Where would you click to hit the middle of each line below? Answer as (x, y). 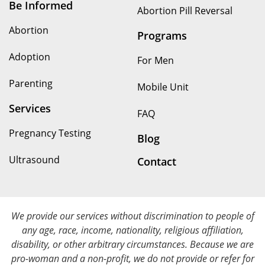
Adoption (30, 56)
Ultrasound (34, 159)
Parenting (31, 83)
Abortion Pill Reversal (185, 10)
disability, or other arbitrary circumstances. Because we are (132, 244)
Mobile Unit (163, 87)
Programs (162, 35)
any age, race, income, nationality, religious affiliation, (132, 230)
